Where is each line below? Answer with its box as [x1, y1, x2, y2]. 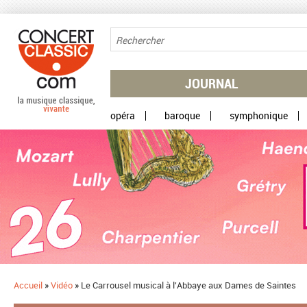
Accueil [14, 278, 42, 291]
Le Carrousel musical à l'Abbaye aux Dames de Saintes [81, 278, 296, 291]
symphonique [229, 108, 288, 122]
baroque [164, 108, 200, 122]
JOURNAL [184, 73, 238, 93]
